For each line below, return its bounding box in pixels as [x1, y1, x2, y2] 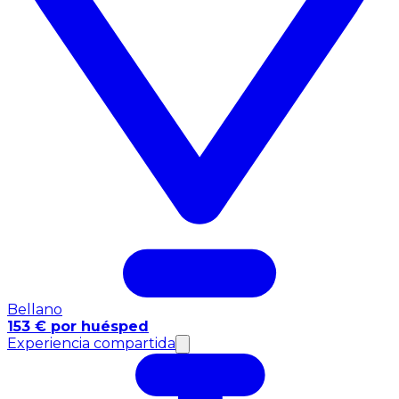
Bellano [7, 301, 62, 319]
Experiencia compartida [7, 335, 175, 353]
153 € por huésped [7, 318, 149, 336]
